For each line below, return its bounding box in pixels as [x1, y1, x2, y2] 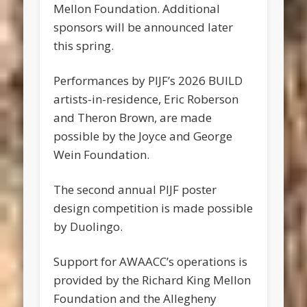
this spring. [53, 38, 114, 54]
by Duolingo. [53, 219, 123, 235]
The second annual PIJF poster [53, 182, 217, 198]
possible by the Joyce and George [53, 128, 233, 145]
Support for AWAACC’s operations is [53, 254, 248, 270]
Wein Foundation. [53, 147, 150, 163]
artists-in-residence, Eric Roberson [53, 91, 239, 108]
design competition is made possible [53, 200, 254, 217]
